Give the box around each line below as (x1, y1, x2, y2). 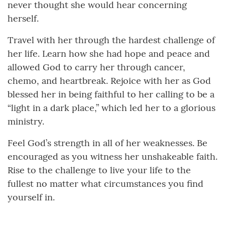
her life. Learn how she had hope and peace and (8, 48, 210, 60)
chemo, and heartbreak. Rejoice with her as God (8, 75, 211, 87)
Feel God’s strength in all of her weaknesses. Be (8, 137, 207, 149)
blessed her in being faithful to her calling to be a (8, 88, 214, 100)
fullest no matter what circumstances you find (8, 178, 203, 190)
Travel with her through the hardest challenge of (8, 34, 215, 46)
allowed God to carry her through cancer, (8, 61, 185, 73)
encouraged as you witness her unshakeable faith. (8, 151, 217, 163)
